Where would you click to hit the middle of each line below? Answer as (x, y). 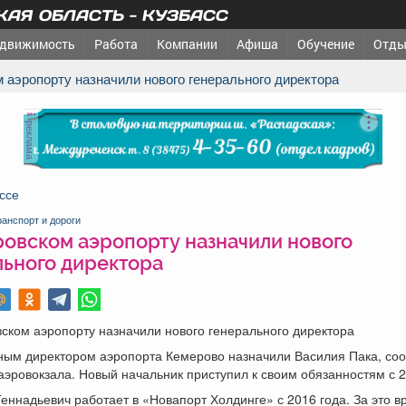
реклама (30, 138)
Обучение (326, 44)
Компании (187, 44)
